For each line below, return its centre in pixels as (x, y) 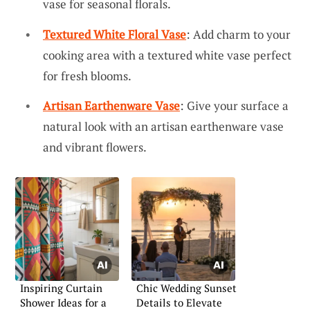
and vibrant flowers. (95, 147)
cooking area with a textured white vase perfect (167, 55)
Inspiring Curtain (61, 288)
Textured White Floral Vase (115, 34)
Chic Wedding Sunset (186, 288)
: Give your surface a (234, 106)
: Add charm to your (238, 34)
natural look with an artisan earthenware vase (163, 127)
